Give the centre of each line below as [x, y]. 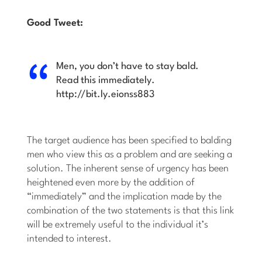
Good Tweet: [55, 23]
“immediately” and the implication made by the [125, 197]
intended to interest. [70, 239]
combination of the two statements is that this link [131, 211]
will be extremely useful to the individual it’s [118, 225]
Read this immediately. [106, 81]
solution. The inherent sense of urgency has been [128, 169]
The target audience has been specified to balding [130, 141]
